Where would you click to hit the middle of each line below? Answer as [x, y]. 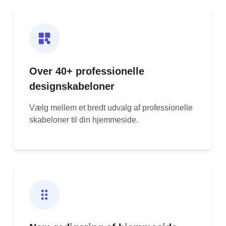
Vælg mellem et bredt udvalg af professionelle [111, 107]
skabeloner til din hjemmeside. [84, 120]
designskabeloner [72, 86]
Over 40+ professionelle [87, 71]
